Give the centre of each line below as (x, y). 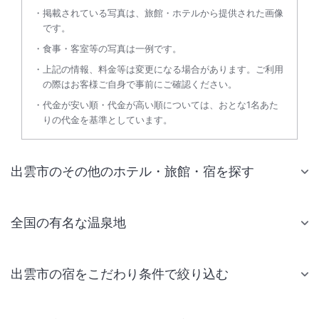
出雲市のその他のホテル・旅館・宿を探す (132, 171)
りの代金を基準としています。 (108, 120)
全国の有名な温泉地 (68, 223)
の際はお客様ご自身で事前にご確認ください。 (140, 84)
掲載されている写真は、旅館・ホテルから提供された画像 (163, 13)
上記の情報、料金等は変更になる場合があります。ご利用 (163, 69)
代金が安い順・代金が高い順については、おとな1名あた (161, 105)
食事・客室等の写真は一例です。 (112, 48)
